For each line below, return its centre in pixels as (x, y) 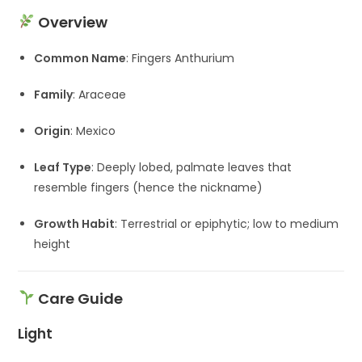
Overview (72, 22)
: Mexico (93, 130)
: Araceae (100, 94)
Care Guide (80, 298)
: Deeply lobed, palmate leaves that (192, 167)
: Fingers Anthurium (181, 58)
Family (54, 94)
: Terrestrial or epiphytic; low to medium (227, 223)
